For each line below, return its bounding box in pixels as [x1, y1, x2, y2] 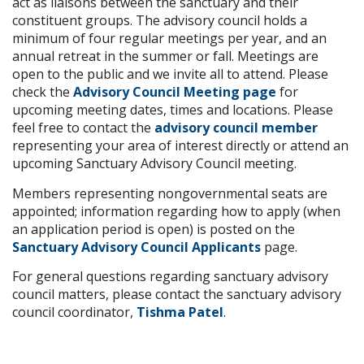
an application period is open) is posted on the [12, 219, 295, 238]
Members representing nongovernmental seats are [12, 184, 327, 202]
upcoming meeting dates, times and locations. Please [12, 101, 333, 119]
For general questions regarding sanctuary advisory [12, 267, 328, 285]
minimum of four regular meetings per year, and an [12, 29, 327, 47]
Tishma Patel [136, 303, 223, 321]
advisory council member [154, 119, 318, 136]
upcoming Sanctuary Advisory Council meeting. [12, 154, 297, 172]
